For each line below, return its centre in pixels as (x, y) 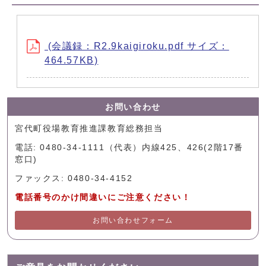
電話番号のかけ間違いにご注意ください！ (103, 198)
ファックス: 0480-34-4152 (74, 179)
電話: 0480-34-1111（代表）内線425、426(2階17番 (129, 148)
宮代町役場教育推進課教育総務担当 (89, 129)
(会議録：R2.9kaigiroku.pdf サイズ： (137, 46)
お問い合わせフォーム (133, 221)
